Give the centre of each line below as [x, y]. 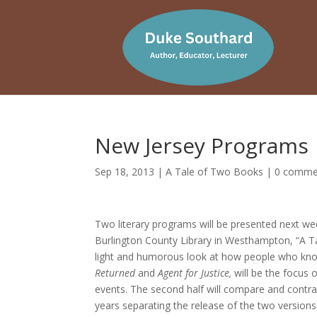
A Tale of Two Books [215, 172]
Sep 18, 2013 [125, 172]
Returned [117, 273]
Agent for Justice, [196, 273]
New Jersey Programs [202, 145]
